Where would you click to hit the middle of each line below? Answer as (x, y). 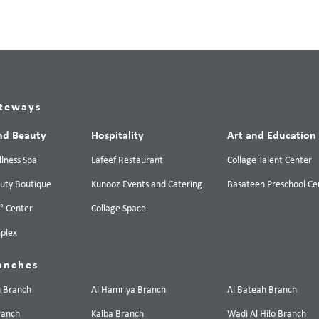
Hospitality (118, 136)
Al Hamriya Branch (129, 291)
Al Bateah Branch (262, 291)
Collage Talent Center (270, 161)
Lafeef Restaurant (127, 161)
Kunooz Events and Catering (147, 185)
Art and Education (272, 136)
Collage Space (119, 209)
